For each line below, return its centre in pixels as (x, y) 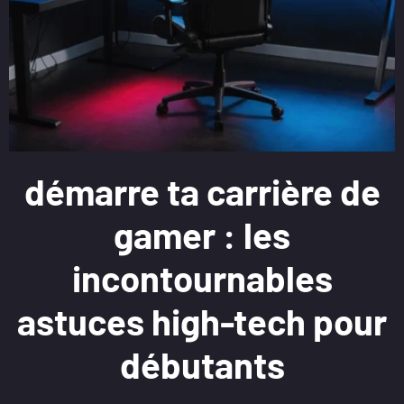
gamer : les (202, 234)
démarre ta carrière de (202, 191)
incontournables (202, 278)
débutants (202, 364)
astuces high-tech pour (202, 321)
